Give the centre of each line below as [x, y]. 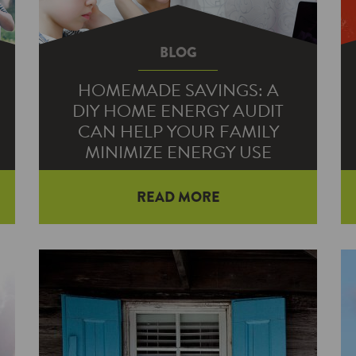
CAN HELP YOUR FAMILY [178, 132]
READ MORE [178, 197]
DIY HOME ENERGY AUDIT [178, 111]
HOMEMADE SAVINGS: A [178, 90]
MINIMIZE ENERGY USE [178, 152]
